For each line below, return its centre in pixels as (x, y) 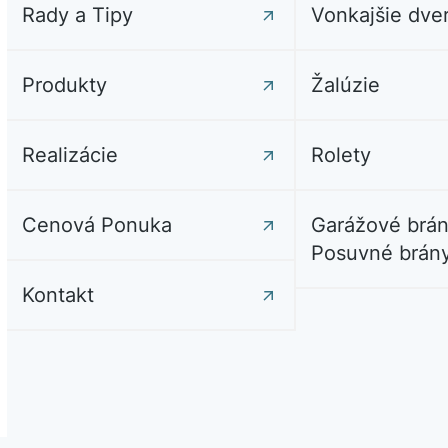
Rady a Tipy (77, 15)
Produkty (64, 85)
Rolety (341, 155)
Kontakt (57, 295)
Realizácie (69, 155)
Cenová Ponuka (96, 225)
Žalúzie (346, 85)
